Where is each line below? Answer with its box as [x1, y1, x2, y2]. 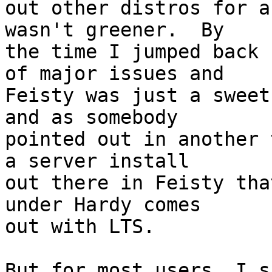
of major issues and [5, 63, 224, 85]
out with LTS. [5, 216, 155, 238]
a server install [5, 150, 189, 172]
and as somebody [5, 106, 178, 129]
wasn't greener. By [5, 19, 224, 41]
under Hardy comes [5, 194, 201, 216]
